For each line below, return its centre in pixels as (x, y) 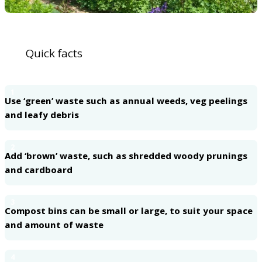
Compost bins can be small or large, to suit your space (129, 211)
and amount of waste (54, 225)
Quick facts (54, 54)
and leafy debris (42, 115)
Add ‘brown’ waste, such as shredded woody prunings (126, 156)
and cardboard (39, 170)
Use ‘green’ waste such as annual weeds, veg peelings (126, 101)
